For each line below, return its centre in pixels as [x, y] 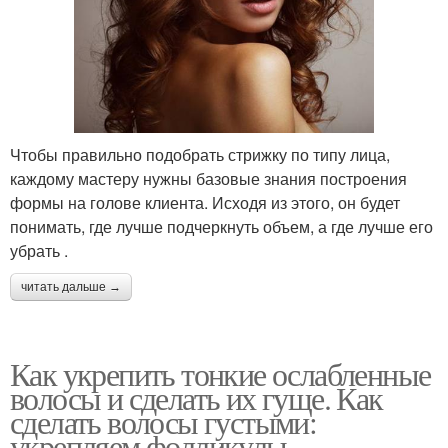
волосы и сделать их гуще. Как [196, 397]
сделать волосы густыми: [163, 421]
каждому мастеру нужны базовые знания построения [208, 178]
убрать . [39, 250]
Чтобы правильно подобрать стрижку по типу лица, [200, 154]
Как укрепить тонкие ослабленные [220, 373]
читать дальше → [71, 286]
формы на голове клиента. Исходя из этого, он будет [205, 202]
